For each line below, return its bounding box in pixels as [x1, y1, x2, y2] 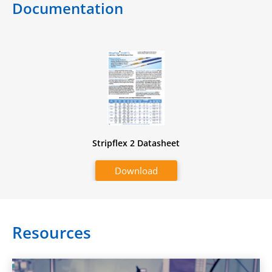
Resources [12, 221, 91, 243]
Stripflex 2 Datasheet [92, 137, 180, 149]
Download [115, 164, 158, 177]
